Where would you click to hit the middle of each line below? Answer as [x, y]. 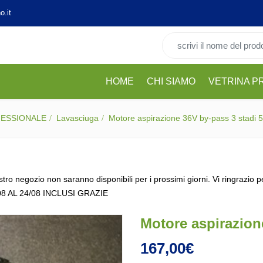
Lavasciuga [77, 118]
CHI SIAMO [171, 81]
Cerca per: [181, 38]
